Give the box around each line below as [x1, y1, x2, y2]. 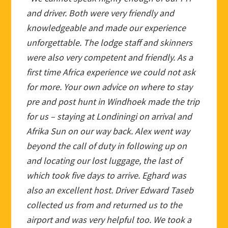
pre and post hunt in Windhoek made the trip [26, 95, 200, 107]
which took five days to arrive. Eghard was [26, 169, 187, 181]
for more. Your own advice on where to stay [26, 80, 193, 93]
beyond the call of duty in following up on [26, 139, 187, 152]
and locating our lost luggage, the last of [26, 154, 182, 166]
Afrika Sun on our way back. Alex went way [26, 125, 190, 137]
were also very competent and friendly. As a [26, 51, 193, 63]
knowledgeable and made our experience [26, 21, 186, 34]
